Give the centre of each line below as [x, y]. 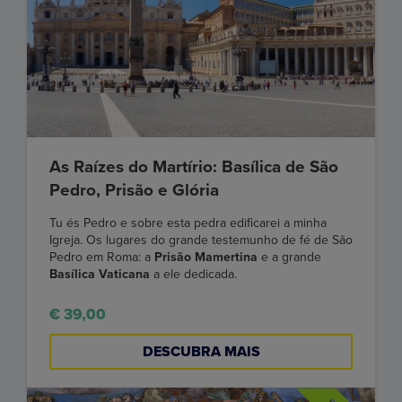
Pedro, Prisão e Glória [134, 190]
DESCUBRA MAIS [201, 351]
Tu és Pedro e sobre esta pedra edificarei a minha [188, 223]
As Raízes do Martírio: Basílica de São [194, 166]
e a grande [289, 257]
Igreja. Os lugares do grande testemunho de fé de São [201, 240]
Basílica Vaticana [101, 274]
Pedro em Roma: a [102, 257]
